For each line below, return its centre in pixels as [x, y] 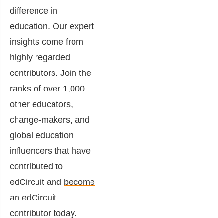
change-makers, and [50, 119]
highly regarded [40, 57]
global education [42, 135]
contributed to [36, 166]
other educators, [41, 104]
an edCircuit [33, 197]
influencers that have [50, 151]
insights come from [46, 42]
